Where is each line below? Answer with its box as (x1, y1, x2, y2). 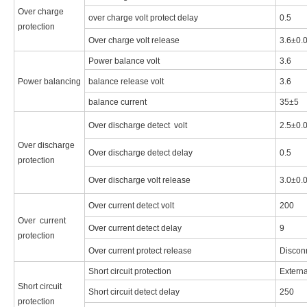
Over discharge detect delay (88, 148, 193, 158)
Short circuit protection (88, 267, 171, 277)
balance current (88, 97, 147, 108)
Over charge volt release (88, 36, 180, 46)
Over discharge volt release (88, 175, 191, 186)
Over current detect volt (88, 201, 174, 211)
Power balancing (18, 77, 81, 87)
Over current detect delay (88, 223, 182, 234)
